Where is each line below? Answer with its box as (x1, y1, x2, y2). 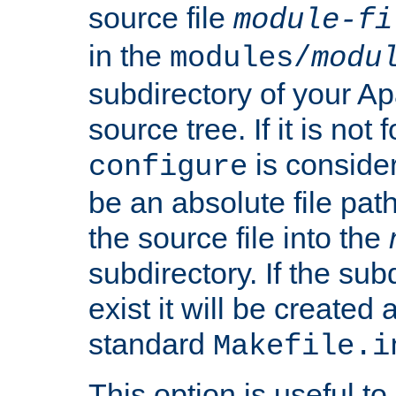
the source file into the (88, 220, 389, 255)
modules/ (170, 41, 311, 75)
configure (88, 149, 247, 184)
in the (88, 38, 170, 72)
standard (88, 326, 213, 361)
